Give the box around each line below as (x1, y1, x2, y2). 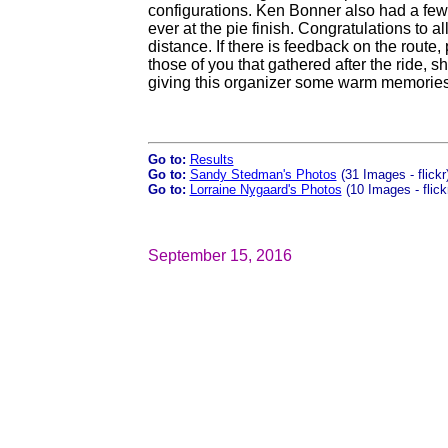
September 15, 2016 (147, 247, 292, 264)
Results (189, 152, 234, 167)
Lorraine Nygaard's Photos (189, 182, 342, 197)
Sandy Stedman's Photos (189, 167, 337, 182)
